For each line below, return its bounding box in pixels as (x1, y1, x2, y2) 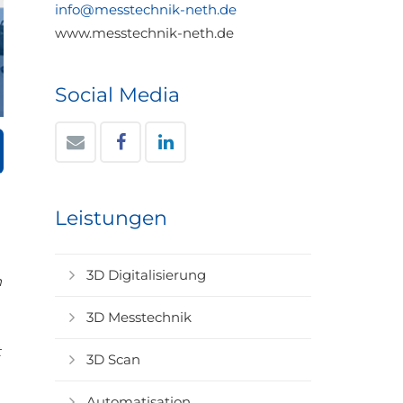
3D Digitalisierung (86, 266, 206, 283)
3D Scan (86, 351, 140, 368)
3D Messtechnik (86, 309, 192, 326)
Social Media (55, 83, 180, 107)
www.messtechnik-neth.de (55, 24, 234, 41)
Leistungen (55, 206, 167, 230)
